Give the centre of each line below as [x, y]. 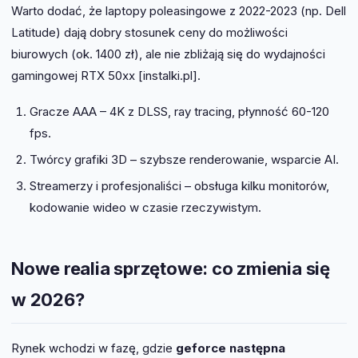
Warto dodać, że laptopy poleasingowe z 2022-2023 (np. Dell [179, 11]
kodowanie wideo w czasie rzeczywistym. [145, 208]
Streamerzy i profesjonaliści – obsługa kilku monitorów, [179, 186]
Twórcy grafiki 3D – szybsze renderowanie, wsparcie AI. [184, 160]
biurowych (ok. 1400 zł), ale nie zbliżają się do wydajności [168, 54]
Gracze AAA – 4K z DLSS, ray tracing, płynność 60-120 [179, 112]
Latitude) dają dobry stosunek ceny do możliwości [149, 33]
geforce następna [231, 348]
